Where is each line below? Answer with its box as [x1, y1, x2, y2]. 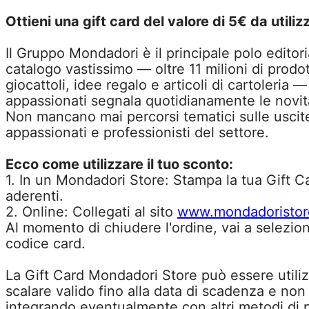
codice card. [6, 235, 86, 252]
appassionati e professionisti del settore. [6, 124, 269, 141]
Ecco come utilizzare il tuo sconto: [6, 156, 233, 172]
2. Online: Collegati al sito [6, 203, 177, 220]
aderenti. [6, 188, 63, 204]
